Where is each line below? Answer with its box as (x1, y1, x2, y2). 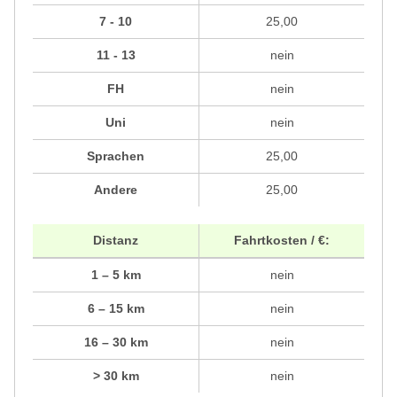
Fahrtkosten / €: (234, 232, 330, 247)
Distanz (93, 232, 138, 247)
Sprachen (87, 148, 144, 163)
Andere (94, 182, 137, 197)
